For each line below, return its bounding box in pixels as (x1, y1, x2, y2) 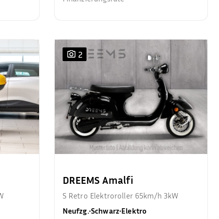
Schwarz (90, 206, 119, 216)
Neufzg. (62, 206, 89, 216)
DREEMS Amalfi (62, 174, 133, 186)
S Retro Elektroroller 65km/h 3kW (62, 191, 179, 200)
